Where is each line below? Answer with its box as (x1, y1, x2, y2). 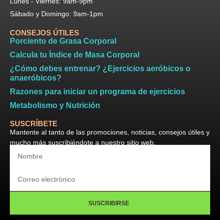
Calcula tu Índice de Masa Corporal (10, 50, 139, 59)
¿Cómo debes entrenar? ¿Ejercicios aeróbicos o (10, 64, 191, 73)
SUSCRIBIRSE (88, 199, 129, 207)
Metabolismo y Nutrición (10, 101, 100, 110)
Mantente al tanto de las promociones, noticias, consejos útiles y (10, 128, 210, 136)
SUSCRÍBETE (10, 119, 57, 128)
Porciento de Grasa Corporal (10, 36, 116, 45)
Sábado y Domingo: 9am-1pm (10, 9, 103, 18)
